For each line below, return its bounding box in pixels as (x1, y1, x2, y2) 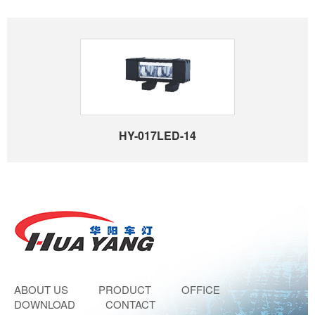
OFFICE (181, 281, 220, 297)
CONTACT (105, 296, 155, 311)
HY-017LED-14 (119, 127, 196, 143)
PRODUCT (98, 281, 151, 297)
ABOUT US (14, 281, 68, 297)
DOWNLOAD (14, 296, 75, 311)
